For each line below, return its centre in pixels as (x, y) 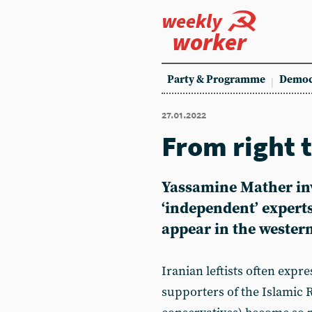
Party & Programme (216, 80)
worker (209, 42)
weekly (192, 21)
